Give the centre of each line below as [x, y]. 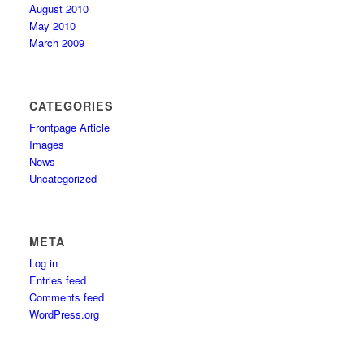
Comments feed [67, 297]
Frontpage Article [70, 127]
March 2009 [57, 43]
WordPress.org [65, 314]
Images [47, 144]
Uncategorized [63, 178]
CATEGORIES [72, 106]
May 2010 [53, 26]
